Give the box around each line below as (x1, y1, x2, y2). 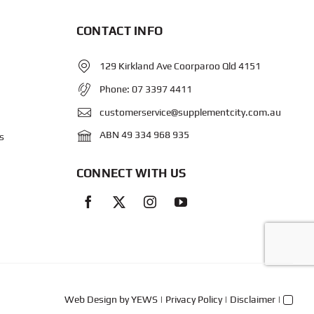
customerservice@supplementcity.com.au (100, 106, 282, 118)
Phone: (100, 83, 132, 95)
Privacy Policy (165, 294, 223, 306)
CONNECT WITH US (76, 166, 186, 181)
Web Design (64, 294, 118, 306)
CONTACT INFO (76, 23, 163, 38)
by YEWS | (117, 294, 166, 306)
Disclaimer (230, 294, 276, 306)
